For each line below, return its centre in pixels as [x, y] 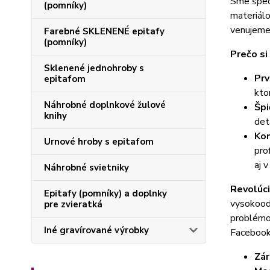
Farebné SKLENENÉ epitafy [104, 31]
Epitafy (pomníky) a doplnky [105, 193]
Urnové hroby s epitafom [99, 142]
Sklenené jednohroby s [94, 68]
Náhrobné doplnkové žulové [105, 105]
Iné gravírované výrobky [96, 230]
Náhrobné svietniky [86, 168]
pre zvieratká [73, 204]
